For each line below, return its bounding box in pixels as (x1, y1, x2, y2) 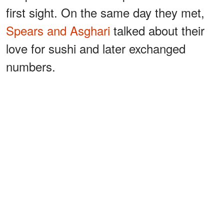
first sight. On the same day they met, (6, 3, 204, 21)
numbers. (6, 57, 55, 75)
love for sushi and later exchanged (6, 39, 185, 57)
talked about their (110, 21, 204, 39)
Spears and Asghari (6, 21, 110, 39)
